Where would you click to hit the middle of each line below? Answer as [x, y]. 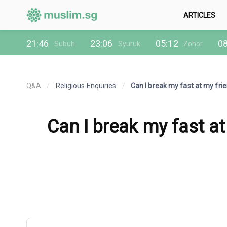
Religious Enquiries [86, 86]
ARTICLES [199, 15]
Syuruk [129, 43]
